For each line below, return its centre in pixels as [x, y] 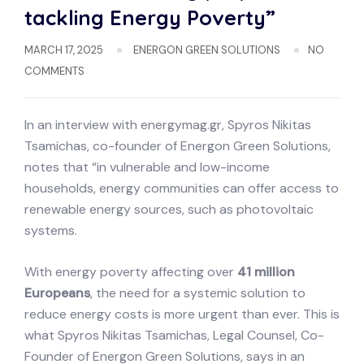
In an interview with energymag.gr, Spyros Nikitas [168, 125]
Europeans [57, 293]
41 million [266, 272]
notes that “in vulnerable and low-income [147, 167]
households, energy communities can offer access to [182, 188]
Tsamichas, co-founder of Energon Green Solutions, [178, 146]
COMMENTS [54, 71]
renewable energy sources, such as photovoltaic [169, 210]
